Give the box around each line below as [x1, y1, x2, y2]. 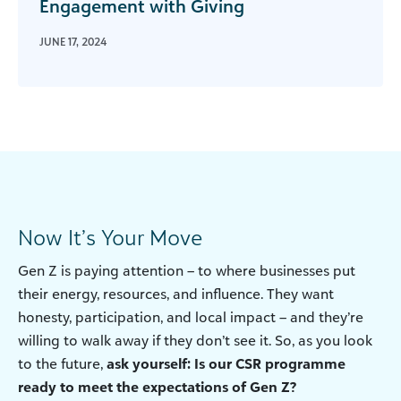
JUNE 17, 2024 [39, 35, 107, 49]
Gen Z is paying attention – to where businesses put [18, 261, 355, 280]
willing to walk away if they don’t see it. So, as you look [18, 331, 372, 350]
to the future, [18, 354, 103, 373]
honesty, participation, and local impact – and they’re [18, 308, 363, 327]
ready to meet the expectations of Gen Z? [18, 378, 296, 397]
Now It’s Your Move [18, 224, 202, 252]
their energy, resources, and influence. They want [18, 285, 334, 303]
